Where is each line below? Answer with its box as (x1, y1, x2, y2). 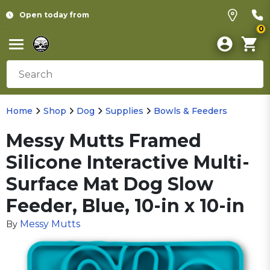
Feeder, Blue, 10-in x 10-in (6, 195, 245, 217)
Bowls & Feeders (154, 105, 227, 116)
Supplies (105, 105, 143, 116)
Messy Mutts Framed (6, 130, 201, 152)
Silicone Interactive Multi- (6, 151, 250, 174)
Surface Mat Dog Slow (6, 173, 213, 195)
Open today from (19, 10, 89, 19)
